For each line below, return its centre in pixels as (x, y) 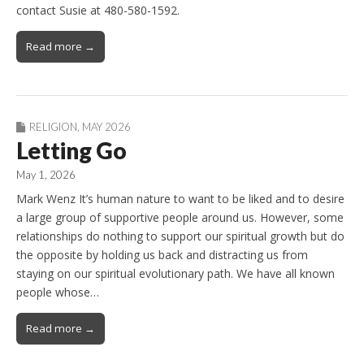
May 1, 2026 (46, 174)
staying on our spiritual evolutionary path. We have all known (175, 274)
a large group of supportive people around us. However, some (180, 218)
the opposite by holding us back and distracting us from (162, 255)
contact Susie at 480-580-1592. (98, 10)
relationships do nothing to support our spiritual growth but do (180, 236)
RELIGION (53, 126)
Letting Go (71, 150)
